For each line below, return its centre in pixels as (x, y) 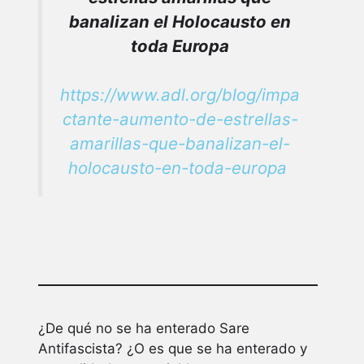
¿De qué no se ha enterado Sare (144, 328)
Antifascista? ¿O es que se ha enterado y (173, 348)
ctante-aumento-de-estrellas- (180, 119)
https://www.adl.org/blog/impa (180, 94)
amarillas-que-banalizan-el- (180, 143)
